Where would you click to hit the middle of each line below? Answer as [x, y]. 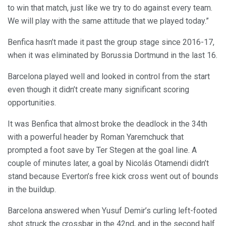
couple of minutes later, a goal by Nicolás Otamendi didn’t [108, 163]
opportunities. [32, 103]
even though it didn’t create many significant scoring [98, 90]
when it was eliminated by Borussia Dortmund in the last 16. [112, 55]
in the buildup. [32, 190]
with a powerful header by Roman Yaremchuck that [96, 137]
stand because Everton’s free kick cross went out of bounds [113, 177]
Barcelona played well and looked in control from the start [109, 77]
